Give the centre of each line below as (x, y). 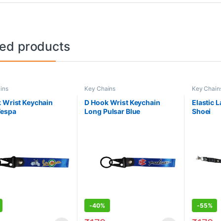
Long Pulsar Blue (112, 111)
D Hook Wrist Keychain (122, 102)
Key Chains (100, 89)
